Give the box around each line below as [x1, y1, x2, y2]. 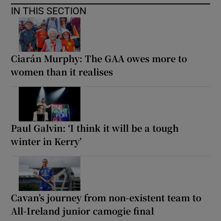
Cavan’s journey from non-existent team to [11, 190, 202, 204]
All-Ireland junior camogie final [11, 204, 154, 217]
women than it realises [11, 65, 113, 78]
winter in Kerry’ [11, 134, 82, 147]
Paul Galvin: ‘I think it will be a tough [11, 121, 179, 134]
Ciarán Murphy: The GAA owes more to [11, 51, 187, 65]
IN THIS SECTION [11, 5, 87, 16]
